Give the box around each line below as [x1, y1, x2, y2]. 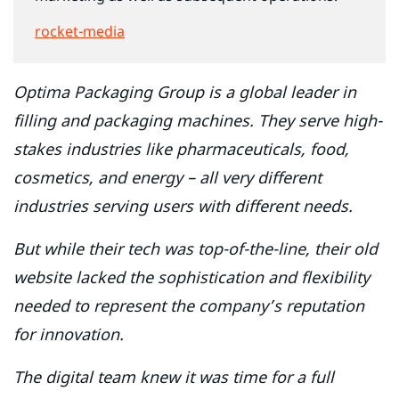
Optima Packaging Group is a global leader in [13, 81, 356, 103]
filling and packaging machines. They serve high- [13, 110, 382, 132]
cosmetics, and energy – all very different [13, 167, 322, 189]
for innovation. [13, 323, 128, 346]
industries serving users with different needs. [13, 195, 362, 217]
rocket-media [35, 21, 125, 42]
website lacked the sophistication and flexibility [13, 266, 370, 289]
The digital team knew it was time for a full [13, 366, 334, 388]
